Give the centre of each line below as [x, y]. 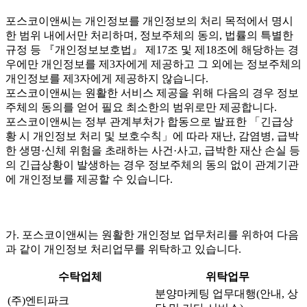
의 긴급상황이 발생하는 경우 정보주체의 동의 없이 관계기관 [152, 165]
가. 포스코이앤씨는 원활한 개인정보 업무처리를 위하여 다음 [152, 234]
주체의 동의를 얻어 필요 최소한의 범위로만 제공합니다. [141, 108]
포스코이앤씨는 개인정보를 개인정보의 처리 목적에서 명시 [149, 21]
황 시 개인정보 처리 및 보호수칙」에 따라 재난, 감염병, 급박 [152, 136]
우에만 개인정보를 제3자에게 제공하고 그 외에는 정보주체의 [153, 64]
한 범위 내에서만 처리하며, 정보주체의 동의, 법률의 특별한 [149, 36]
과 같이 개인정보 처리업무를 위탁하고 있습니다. [123, 249]
